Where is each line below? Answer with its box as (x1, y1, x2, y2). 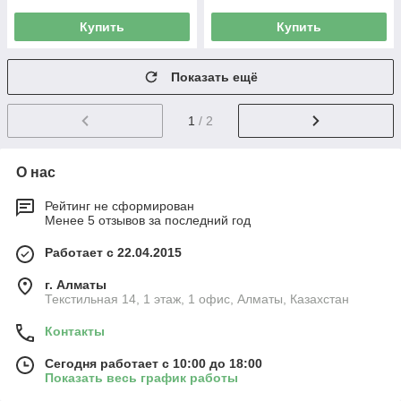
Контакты (45, 323, 105, 338)
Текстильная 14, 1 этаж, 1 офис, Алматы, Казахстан (45, 291, 349, 306)
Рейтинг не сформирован (45, 198, 194, 213)
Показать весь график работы (45, 370, 238, 385)
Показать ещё (171, 70, 258, 84)
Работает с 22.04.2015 (45, 244, 182, 260)
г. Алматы (45, 277, 107, 292)
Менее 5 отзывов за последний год (45, 212, 251, 227)
